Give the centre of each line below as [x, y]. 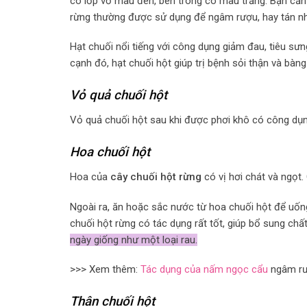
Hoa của [89, 177]
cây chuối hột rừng [156, 177]
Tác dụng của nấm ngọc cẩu [204, 270]
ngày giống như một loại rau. [134, 240]
